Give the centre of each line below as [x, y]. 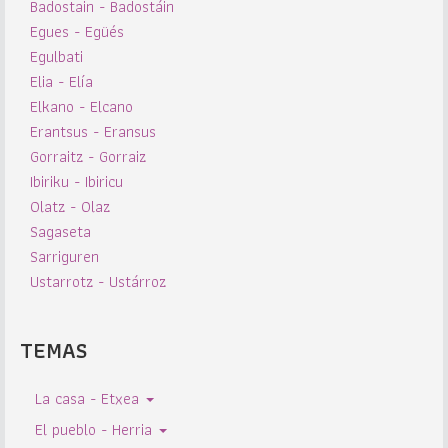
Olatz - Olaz [70, 206]
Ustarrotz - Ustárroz [98, 281]
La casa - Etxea [89, 398]
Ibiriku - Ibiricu [76, 181]
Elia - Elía [61, 81]
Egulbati [56, 56]
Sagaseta [60, 231]
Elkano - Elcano [81, 106]
